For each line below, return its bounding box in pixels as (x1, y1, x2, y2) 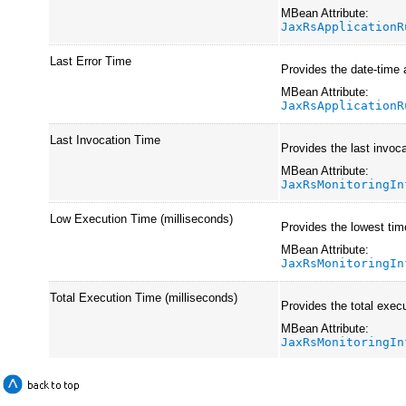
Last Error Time (50, 53, 132, 68)
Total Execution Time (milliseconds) (50, 290, 238, 304)
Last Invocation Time (50, 132, 161, 147)
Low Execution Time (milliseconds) (50, 211, 234, 226)
